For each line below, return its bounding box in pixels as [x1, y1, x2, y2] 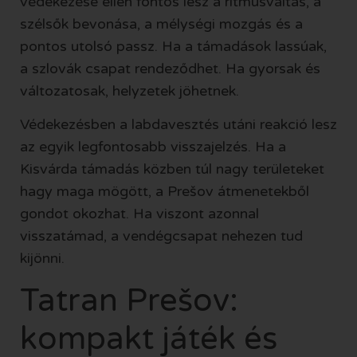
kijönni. [20, 249, 65, 268]
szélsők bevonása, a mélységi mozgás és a [20, 14, 303, 33]
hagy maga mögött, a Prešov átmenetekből [20, 182, 309, 201]
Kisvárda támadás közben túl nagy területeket [20, 160, 324, 178]
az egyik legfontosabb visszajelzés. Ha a [20, 138, 286, 156]
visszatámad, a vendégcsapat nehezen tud [20, 227, 303, 245]
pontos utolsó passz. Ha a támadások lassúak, [20, 37, 327, 55]
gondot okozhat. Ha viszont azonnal [20, 205, 259, 223]
